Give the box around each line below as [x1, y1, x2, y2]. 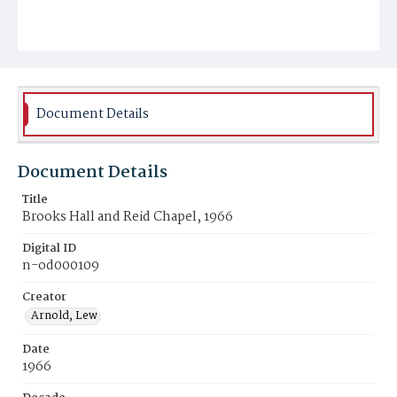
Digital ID [22, 239, 76, 258]
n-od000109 [22, 255, 99, 276]
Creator [22, 288, 66, 307]
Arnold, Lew [31, 307, 97, 325]
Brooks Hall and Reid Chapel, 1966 [22, 206, 233, 228]
